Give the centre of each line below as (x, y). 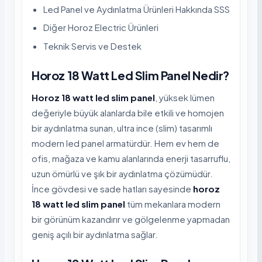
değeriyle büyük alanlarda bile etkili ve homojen (128, 112)
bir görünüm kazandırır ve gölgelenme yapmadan (131, 219)
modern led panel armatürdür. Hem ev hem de (125, 143)
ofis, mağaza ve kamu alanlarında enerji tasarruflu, (131, 158)
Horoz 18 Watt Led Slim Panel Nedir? (130, 75)
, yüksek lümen (185, 97)
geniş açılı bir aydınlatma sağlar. (95, 234)
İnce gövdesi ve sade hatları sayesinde (112, 188)
